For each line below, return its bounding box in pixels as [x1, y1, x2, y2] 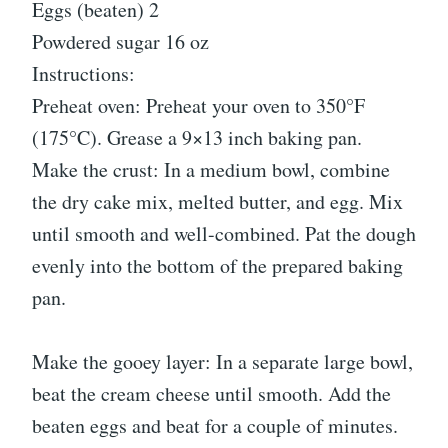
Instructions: [32, 59, 135, 87]
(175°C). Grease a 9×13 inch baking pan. [32, 123, 362, 151]
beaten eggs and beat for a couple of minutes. [32, 411, 398, 439]
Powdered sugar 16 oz [32, 27, 209, 55]
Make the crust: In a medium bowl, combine [32, 155, 390, 183]
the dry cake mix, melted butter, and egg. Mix [32, 187, 403, 215]
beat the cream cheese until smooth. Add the [32, 379, 391, 407]
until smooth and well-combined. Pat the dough [32, 219, 416, 247]
